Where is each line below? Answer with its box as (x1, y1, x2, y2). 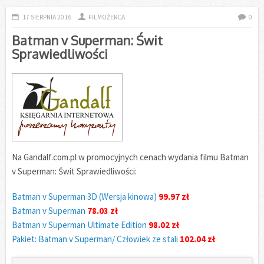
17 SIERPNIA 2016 (22, 12, 71, 21)
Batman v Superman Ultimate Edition (12, 219, 147, 230)
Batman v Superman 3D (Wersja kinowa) (12, 190, 157, 202)
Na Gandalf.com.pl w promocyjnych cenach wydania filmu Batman (12, 151, 249, 163)
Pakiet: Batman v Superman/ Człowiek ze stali (12, 233, 180, 245)
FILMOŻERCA (88, 12, 126, 21)
